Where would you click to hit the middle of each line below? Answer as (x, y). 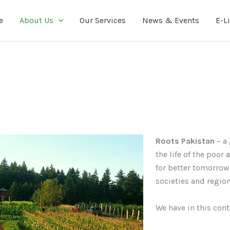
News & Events (171, 20)
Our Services (103, 20)
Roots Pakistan (185, 141)
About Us (36, 20)
